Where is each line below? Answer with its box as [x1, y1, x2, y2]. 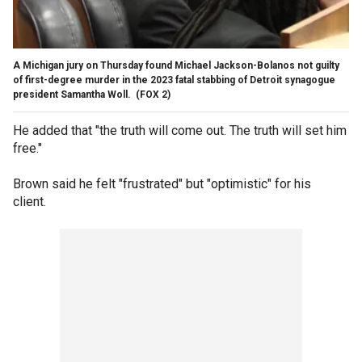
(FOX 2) [136, 88, 170, 100]
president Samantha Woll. [13, 88, 133, 100]
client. [13, 193, 49, 209]
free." [13, 140, 42, 156]
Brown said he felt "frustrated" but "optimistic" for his [13, 175, 311, 192]
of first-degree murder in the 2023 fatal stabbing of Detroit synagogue [13, 74, 335, 86]
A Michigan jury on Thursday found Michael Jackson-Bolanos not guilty [13, 59, 339, 71]
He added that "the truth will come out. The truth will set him [13, 122, 347, 138]
